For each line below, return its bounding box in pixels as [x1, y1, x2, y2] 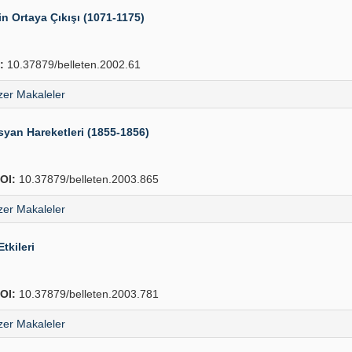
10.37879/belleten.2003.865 [16, 173, 159, 185]
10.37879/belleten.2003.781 [16, 288, 159, 300]
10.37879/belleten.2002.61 [4, 58, 141, 71]
